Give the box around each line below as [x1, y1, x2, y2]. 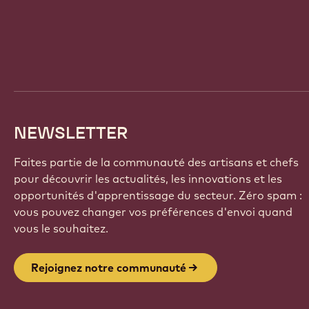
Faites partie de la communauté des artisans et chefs [14, 154, 299, 169]
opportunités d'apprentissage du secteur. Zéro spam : [14, 188, 302, 202]
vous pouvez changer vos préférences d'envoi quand [14, 204, 292, 219]
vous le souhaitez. [14, 221, 108, 235]
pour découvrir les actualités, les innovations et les [14, 171, 282, 186]
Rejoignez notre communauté [31, 260, 186, 275]
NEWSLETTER [14, 121, 128, 143]
